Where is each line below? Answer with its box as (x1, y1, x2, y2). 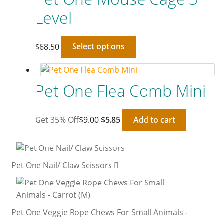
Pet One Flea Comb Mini (35, 80, 206, 102)
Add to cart (133, 114, 176, 125)
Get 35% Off (35, 114, 79, 125)
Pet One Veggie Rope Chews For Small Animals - (11, 207, 187, 218)
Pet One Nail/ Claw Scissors (11, 160, 112, 171)
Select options (72, 41, 125, 52)
